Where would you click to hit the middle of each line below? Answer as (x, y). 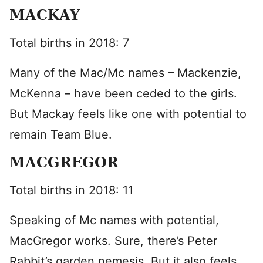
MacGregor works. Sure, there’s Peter (113, 241)
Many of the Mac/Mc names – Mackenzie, (125, 73)
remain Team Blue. (61, 134)
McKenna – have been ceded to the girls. (123, 93)
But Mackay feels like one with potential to (128, 114)
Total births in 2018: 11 (71, 190)
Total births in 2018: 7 (69, 43)
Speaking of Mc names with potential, (114, 220)
